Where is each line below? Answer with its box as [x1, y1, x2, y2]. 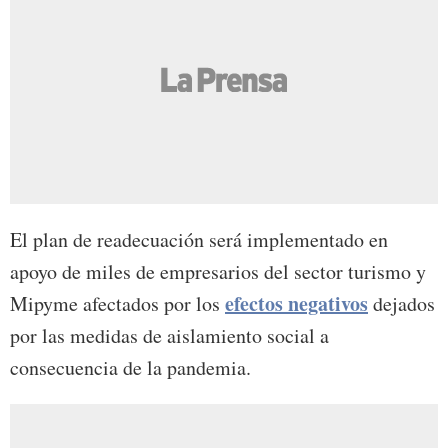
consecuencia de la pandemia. [10, 354, 251, 382]
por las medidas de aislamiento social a [10, 322, 329, 350]
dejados [368, 290, 435, 318]
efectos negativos [225, 289, 368, 319]
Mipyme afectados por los [10, 290, 225, 318]
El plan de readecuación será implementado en [10, 226, 388, 254]
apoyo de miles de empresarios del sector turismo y [10, 258, 426, 286]
